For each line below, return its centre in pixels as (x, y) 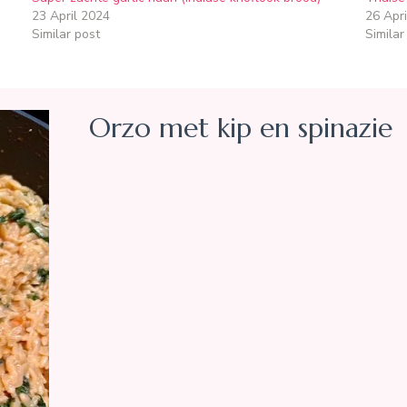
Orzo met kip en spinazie (241, 127)
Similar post (66, 34)
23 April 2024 (71, 15)
